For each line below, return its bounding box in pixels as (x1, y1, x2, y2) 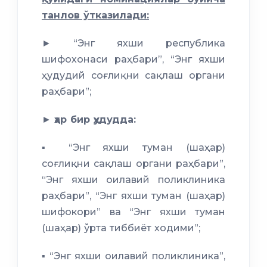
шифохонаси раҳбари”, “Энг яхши (42, 53, 225, 65)
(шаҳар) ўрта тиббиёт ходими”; (42, 222, 200, 234)
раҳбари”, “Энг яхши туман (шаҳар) (42, 190, 225, 201)
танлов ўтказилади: (42, 9, 149, 21)
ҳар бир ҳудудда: (54, 113, 136, 125)
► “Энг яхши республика (42, 37, 225, 49)
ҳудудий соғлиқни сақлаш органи (42, 69, 225, 81)
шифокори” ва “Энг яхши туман (42, 206, 225, 218)
